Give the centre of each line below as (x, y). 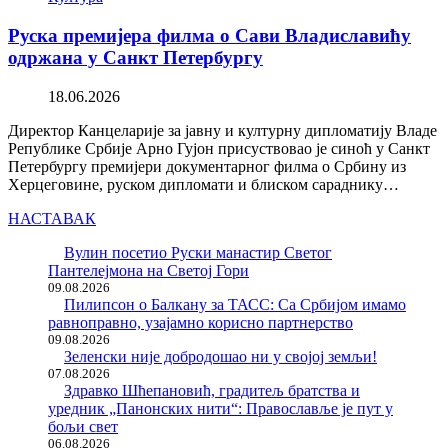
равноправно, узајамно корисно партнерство (200, 322)
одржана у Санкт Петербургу (135, 57)
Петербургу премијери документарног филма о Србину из (207, 166)
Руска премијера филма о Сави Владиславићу (209, 35)
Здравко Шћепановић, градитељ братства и (212, 390)
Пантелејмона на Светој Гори (148, 270)
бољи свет (83, 426)
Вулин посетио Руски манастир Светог (198, 252)
